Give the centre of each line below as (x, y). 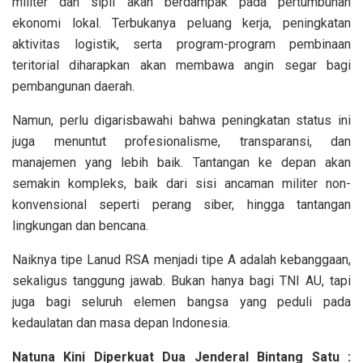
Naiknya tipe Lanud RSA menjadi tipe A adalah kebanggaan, (181, 259)
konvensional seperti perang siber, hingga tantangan (181, 204)
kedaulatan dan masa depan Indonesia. (121, 322)
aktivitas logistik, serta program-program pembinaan (181, 44)
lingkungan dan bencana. (80, 225)
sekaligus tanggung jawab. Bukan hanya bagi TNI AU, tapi (181, 280)
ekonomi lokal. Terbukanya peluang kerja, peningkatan (181, 23)
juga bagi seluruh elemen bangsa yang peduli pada (181, 301)
